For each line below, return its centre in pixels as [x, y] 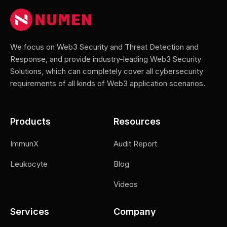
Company [135, 212]
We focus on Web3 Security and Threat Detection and [104, 47]
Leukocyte [29, 164]
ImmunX [24, 144]
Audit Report [135, 144]
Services [30, 212]
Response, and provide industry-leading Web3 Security [106, 59]
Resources [137, 122]
